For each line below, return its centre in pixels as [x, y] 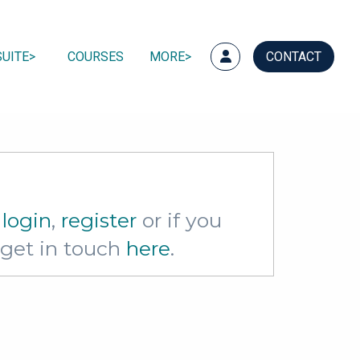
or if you [179, 221]
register [99, 221]
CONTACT [294, 56]
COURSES [96, 56]
